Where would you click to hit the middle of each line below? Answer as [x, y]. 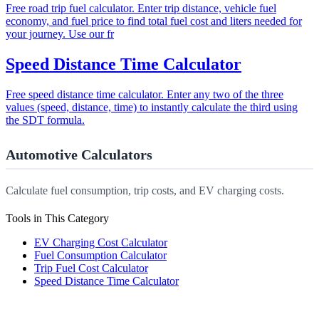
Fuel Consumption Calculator [100, 255]
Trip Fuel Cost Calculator [91, 268]
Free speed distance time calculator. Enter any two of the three [145, 95]
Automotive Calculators [79, 155]
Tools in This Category [57, 218]
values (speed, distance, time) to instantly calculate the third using [152, 108]
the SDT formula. [45, 120]
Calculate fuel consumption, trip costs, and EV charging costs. [145, 190]
